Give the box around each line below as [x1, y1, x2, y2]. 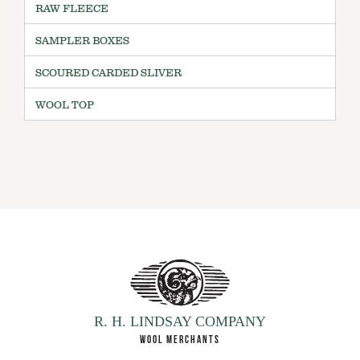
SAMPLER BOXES [35, 33, 129, 48]
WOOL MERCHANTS [140, 333, 220, 345]
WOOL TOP [35, 97, 94, 112]
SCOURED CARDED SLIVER [35, 65, 182, 80]
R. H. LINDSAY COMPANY [94, 313, 266, 329]
